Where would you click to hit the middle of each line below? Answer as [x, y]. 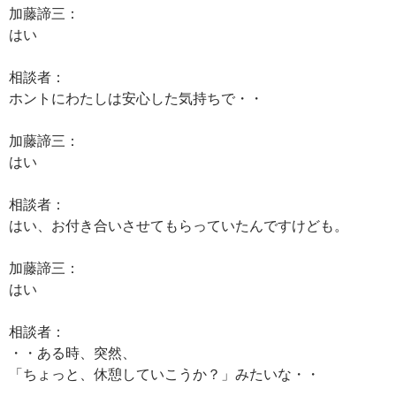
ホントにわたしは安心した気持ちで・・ [136, 98]
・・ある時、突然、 [72, 352]
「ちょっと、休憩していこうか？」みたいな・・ [164, 373]
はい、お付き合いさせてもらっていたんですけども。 [179, 225]
